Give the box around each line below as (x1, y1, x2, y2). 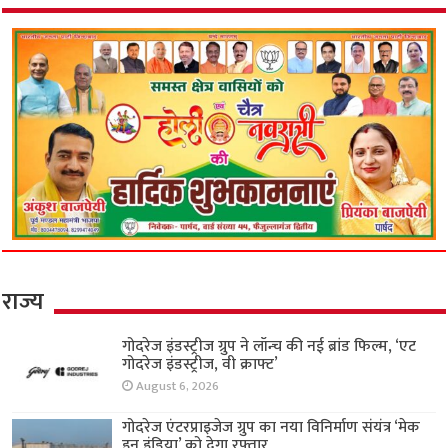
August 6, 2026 (136, 376, 220, 398)
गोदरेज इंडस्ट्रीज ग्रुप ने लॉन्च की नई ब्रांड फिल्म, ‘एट (122, 333, 417, 361)
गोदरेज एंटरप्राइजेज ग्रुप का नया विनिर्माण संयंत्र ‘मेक (122, 414, 421, 442)
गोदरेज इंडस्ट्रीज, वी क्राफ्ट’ (122, 351, 279, 379)
